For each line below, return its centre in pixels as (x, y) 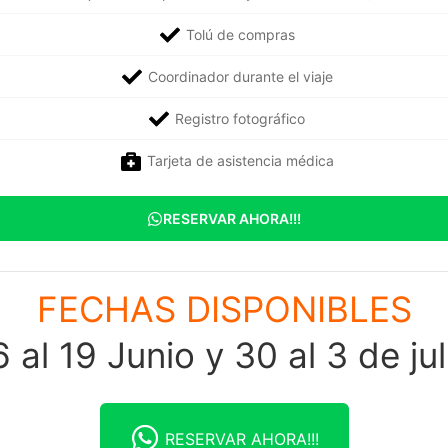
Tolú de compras (240, 34)
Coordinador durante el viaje (240, 76)
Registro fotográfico (240, 118)
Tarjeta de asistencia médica (240, 160)
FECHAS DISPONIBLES (224, 309)
